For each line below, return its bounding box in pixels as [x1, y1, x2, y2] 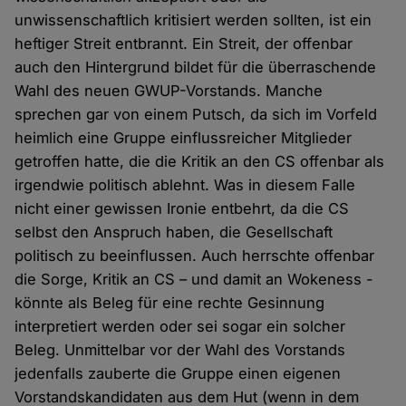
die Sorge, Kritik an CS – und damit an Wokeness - [14, 270, 374, 289]
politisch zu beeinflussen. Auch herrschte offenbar [14, 246, 375, 266]
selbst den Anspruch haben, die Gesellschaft [14, 223, 333, 242]
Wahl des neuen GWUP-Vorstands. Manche [14, 82, 324, 101]
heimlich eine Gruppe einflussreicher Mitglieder [14, 129, 353, 148]
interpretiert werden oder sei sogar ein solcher [14, 317, 346, 336]
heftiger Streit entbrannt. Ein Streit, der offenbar [14, 34, 353, 53]
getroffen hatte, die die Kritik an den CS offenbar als [14, 152, 385, 171]
